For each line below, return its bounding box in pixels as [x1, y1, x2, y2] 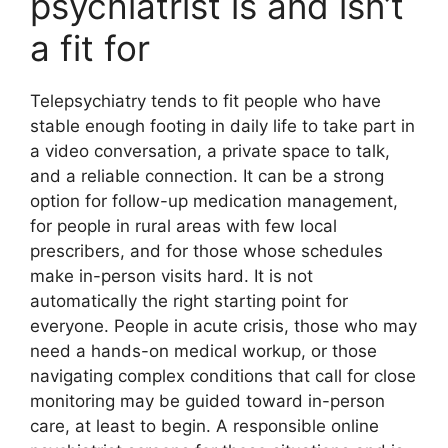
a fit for [30, 27, 150, 70]
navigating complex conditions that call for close [30, 366, 416, 387]
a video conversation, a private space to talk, [30, 141, 390, 162]
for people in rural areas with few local [30, 216, 337, 237]
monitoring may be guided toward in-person [30, 391, 385, 412]
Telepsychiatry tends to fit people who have [30, 91, 381, 112]
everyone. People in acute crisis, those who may [30, 316, 417, 337]
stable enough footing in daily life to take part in [30, 116, 415, 137]
